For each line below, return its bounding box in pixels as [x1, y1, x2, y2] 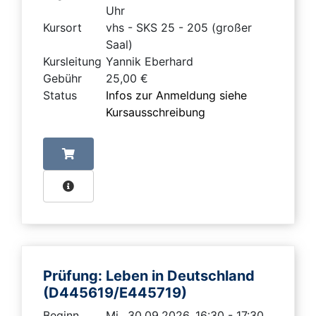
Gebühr [43, 71, 82, 86]
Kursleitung [43, 54, 102, 69]
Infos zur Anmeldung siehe [106, 88, 247, 103]
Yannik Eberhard [106, 54, 193, 69]
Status [43, 88, 77, 103]
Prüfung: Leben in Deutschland [43, 267, 255, 285]
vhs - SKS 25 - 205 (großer [106, 20, 252, 35]
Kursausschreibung [106, 105, 205, 120]
